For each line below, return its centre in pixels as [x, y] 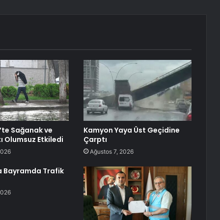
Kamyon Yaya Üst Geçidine [131, 130]
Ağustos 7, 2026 [111, 152]
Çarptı [95, 140]
